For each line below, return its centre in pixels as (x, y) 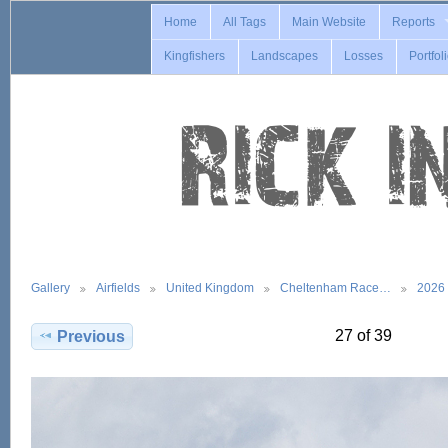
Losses (364, 56)
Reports (414, 21)
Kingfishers (195, 56)
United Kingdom (210, 287)
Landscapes (285, 56)
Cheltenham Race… (335, 287)
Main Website (329, 21)
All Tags (245, 21)
